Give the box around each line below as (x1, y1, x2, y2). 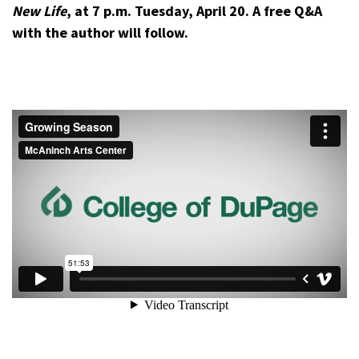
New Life (12, 2, 67, 20)
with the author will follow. (12, 23, 188, 42)
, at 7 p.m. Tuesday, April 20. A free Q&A (67, 2, 322, 20)
